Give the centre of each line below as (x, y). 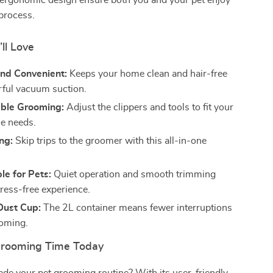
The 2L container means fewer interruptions (137, 208)
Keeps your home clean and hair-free (147, 74)
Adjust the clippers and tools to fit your (149, 107)
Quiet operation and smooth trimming (134, 174)
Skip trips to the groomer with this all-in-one (110, 141)
